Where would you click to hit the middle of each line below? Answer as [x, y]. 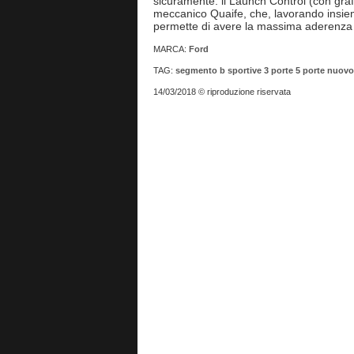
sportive [244, 70]
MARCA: [171, 49]
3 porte [278, 70]
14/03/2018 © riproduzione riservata [222, 92]
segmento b [200, 70]
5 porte [310, 70]
